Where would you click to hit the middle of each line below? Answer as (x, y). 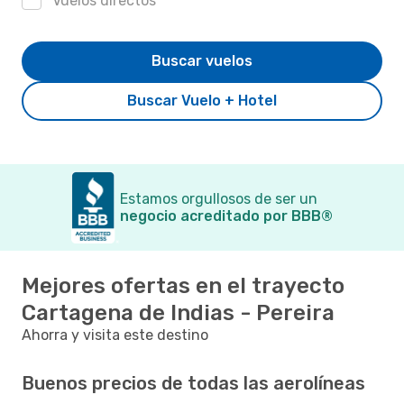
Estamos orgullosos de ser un (219, 198)
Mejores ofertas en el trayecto (183, 285)
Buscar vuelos (202, 60)
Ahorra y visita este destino (115, 335)
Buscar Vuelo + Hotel (202, 100)
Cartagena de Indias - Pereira (178, 312)
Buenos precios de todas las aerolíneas (193, 383)
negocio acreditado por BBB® (226, 216)
